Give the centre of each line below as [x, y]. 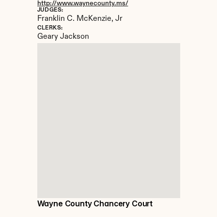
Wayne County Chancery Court [95, 203]
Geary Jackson [63, 37]
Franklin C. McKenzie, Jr [80, 19]
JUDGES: [50, 10]
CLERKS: [50, 28]
